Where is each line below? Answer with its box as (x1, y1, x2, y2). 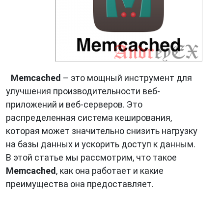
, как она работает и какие (56, 165, 164, 176)
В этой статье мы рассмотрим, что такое (6, 152, 177, 163)
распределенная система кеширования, (6, 112, 172, 123)
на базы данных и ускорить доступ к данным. (6, 139, 195, 149)
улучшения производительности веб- (6, 86, 160, 96)
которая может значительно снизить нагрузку (6, 126, 197, 136)
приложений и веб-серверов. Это (6, 99, 142, 110)
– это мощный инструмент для (61, 73, 192, 83)
